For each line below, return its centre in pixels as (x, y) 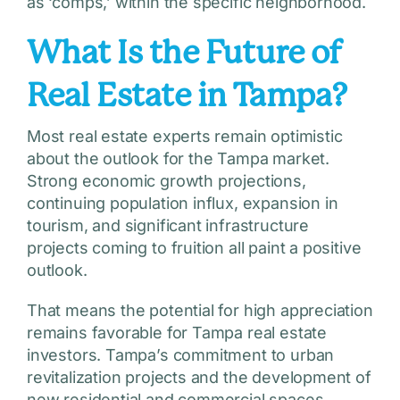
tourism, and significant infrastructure (167, 226)
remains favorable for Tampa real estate (176, 333)
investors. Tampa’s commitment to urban (180, 355)
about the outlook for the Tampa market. (178, 159)
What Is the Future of (184, 53)
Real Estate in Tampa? (187, 96)
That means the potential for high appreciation (200, 311)
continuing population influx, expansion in (182, 204)
